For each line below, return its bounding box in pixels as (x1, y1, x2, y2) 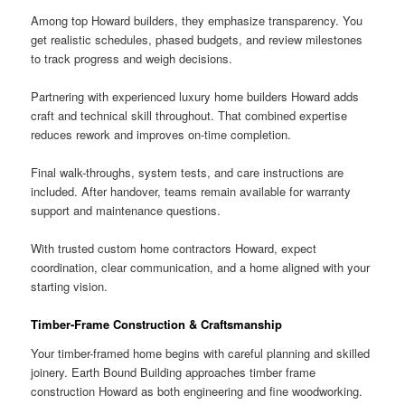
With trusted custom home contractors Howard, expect (31, 240, 317, 258)
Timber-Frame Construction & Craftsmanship (31, 316, 283, 334)
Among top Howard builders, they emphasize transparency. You (31, 11, 363, 29)
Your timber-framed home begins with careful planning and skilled (31, 344, 371, 363)
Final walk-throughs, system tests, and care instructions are (31, 164, 344, 182)
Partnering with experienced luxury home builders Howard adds (31, 88, 360, 106)
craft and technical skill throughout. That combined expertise (31, 107, 348, 125)
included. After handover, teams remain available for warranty (31, 183, 352, 201)
